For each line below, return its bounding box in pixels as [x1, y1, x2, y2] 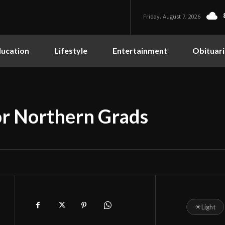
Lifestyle [54, 45, 87, 55]
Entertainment [113, 45, 167, 55]
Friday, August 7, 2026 [143, 12, 201, 20]
